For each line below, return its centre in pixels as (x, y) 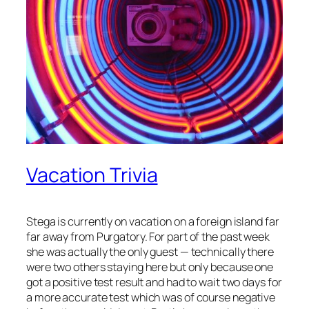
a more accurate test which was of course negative (151, 298)
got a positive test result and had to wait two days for (154, 282)
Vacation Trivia (92, 175)
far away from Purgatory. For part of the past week (148, 237)
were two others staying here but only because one (150, 267)
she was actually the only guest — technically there (150, 252)
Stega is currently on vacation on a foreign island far (153, 222)
